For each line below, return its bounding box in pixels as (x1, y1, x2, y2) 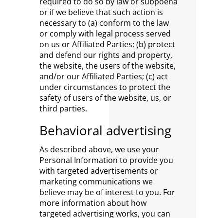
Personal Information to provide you (39, 155, 173, 165)
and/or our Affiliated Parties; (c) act (39, 71, 168, 82)
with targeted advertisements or (39, 165, 158, 176)
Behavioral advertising (39, 122, 171, 139)
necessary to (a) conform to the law (39, 18, 169, 28)
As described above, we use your (39, 144, 159, 155)
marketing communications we (39, 176, 153, 187)
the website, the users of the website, (39, 60, 176, 71)
